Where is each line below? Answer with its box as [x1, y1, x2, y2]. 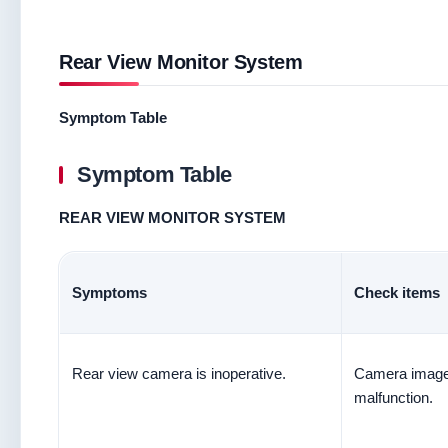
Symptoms [72, 284, 147, 301]
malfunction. [354, 389, 433, 406]
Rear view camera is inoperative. [72, 365, 286, 382]
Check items [354, 284, 440, 301]
